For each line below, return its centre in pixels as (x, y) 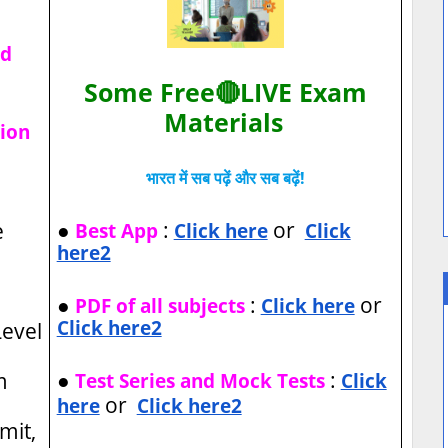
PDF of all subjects (159, 306)
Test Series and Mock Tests (199, 381)
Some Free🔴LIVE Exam (225, 92)
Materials (223, 122)
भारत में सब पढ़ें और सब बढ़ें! (225, 178)
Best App (116, 231)
